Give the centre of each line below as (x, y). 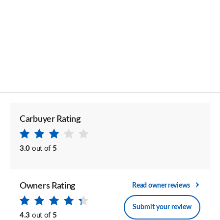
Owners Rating (48, 186)
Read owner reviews (161, 185)
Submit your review (162, 207)
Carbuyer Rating (50, 119)
